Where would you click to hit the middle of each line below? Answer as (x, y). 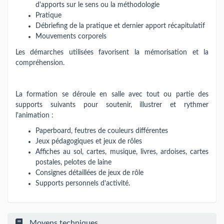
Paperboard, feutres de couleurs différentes (102, 131)
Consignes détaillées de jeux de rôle (89, 173)
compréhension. (40, 63)
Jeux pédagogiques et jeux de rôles (89, 141)
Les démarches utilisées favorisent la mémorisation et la (112, 52)
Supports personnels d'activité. (83, 183)
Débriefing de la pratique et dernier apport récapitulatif (120, 26)
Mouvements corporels (71, 36)
